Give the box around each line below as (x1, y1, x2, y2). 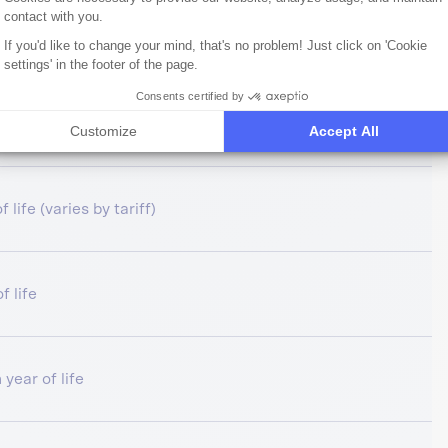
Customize (70, 122, 138, 139)
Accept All (309, 122, 380, 139)
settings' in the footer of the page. (4, 56, 198, 72)
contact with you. (4, 8, 103, 24)
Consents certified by (135, 90, 245, 102)
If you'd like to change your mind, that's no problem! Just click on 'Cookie (4, 37, 427, 53)
